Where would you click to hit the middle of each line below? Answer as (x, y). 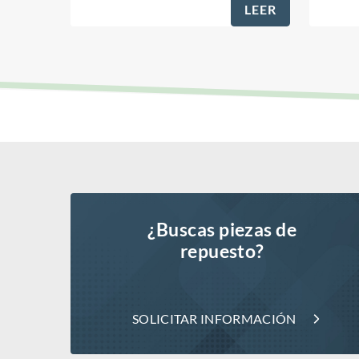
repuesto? (222, 251)
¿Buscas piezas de (222, 230)
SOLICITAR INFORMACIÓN (214, 319)
